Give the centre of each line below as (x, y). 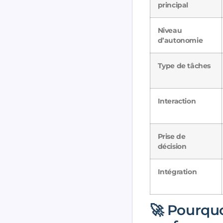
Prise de (171, 136)
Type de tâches (184, 65)
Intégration (177, 171)
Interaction (177, 101)
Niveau (170, 30)
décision (172, 146)
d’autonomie (180, 40)
